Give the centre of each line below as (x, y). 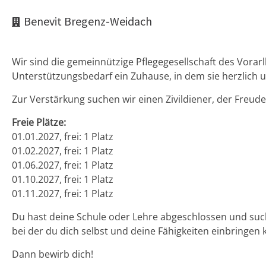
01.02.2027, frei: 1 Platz (63, 151)
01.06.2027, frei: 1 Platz (63, 165)
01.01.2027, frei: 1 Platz (63, 136)
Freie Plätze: (39, 122)
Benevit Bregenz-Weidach (88, 21)
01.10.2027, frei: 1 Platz (63, 179)
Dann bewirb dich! (64, 254)
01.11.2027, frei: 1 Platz (63, 193)
